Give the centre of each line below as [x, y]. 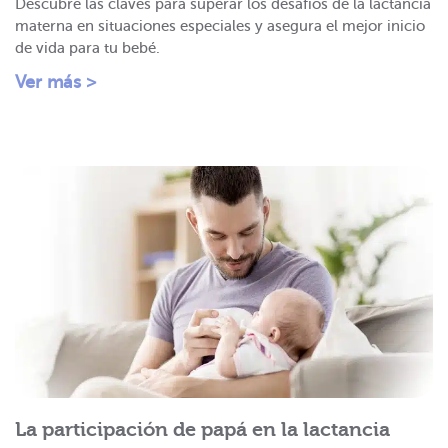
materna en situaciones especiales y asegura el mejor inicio [220, 26]
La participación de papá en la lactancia [202, 429]
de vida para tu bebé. [87, 48]
